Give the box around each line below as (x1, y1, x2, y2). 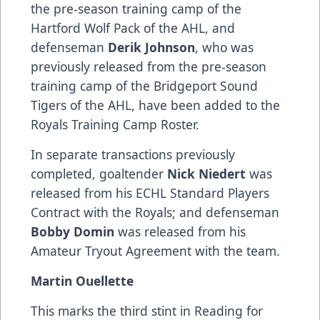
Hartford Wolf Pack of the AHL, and (31, 19, 235, 36)
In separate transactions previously (31, 145, 235, 163)
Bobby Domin (31, 222, 114, 240)
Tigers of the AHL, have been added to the (31, 96, 280, 114)
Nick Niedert (167, 164, 246, 182)
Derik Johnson (108, 38, 195, 56)
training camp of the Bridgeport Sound (31, 76, 258, 94)
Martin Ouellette (31, 271, 134, 289)
